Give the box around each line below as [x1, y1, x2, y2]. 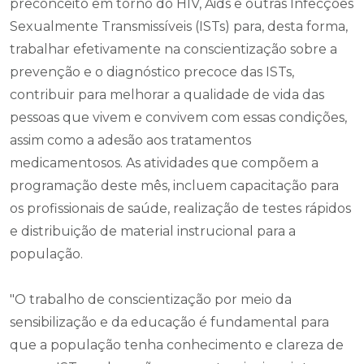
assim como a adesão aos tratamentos [10, 132, 251, 148]
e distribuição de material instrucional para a [10, 223, 296, 239]
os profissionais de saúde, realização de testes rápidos [10, 200, 351, 216]
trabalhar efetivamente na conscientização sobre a [10, 41, 337, 57]
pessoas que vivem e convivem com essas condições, [10, 109, 347, 125]
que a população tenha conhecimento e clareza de [10, 336, 344, 353]
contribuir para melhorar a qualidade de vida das [10, 86, 324, 102]
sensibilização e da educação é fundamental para [10, 314, 329, 330]
